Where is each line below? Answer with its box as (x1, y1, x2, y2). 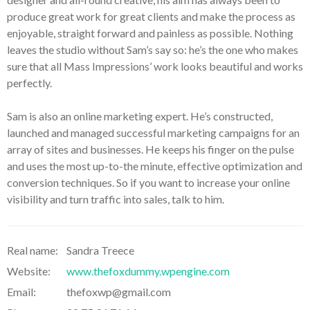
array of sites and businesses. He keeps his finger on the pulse (7, 143, 294, 156)
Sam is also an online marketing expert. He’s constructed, (7, 109, 273, 122)
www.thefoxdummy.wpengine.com (66, 264, 230, 277)
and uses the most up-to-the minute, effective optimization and (7, 159, 302, 172)
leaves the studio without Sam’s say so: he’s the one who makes (7, 43, 298, 56)
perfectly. (7, 76, 52, 89)
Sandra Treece (66, 244, 134, 257)
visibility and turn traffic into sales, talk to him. (7, 192, 224, 206)
